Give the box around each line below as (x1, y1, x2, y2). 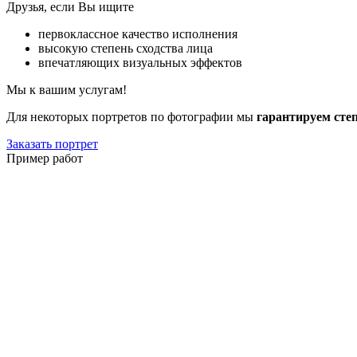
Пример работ (6, 151, 83, 165)
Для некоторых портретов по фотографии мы (6, 109, 257, 124)
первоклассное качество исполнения (38, 26, 237, 41)
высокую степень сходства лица (38, 41, 213, 55)
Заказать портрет (6, 136, 98, 151)
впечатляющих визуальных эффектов (38, 55, 242, 69)
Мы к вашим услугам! (6, 82, 127, 96)
